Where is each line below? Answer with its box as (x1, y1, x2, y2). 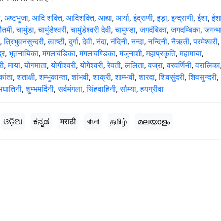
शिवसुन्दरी (188, 72, 217, 83)
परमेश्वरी (193, 36, 218, 47)
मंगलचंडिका (42, 48, 75, 59)
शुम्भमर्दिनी (26, 83, 54, 95)
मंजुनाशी (119, 48, 142, 59)
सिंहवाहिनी (86, 83, 116, 95)
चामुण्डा (115, 24, 136, 36)
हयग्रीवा (140, 83, 164, 95)
